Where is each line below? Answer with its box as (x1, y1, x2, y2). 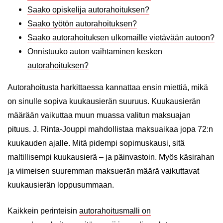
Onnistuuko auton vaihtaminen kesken (27, 47, 162, 56)
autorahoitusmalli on (79, 207, 151, 215)
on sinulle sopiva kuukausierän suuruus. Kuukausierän (7, 97, 201, 106)
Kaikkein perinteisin (7, 207, 79, 215)
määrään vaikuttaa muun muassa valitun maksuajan (7, 111, 191, 119)
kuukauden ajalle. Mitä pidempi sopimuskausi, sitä (7, 139, 185, 147)
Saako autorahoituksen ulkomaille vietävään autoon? (27, 33, 215, 42)
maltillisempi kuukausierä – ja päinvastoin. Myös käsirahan (7, 153, 215, 161)
